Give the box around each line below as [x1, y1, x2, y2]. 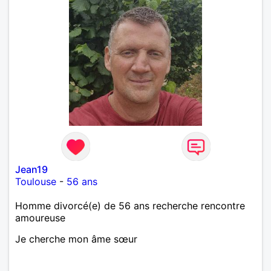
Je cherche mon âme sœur [15, 232, 137, 245]
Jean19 [15, 163, 48, 175]
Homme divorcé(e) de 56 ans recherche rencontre [15, 199, 245, 212]
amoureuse [15, 211, 65, 224]
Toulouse [15, 175, 56, 188]
